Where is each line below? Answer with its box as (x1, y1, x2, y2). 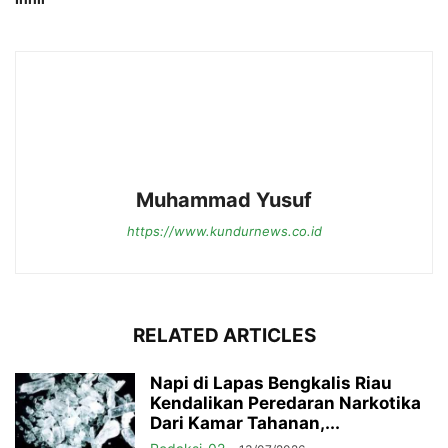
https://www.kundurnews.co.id (126, 222, 322, 239)
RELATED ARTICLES (132, 323, 316, 347)
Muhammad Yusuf (136, 187, 312, 212)
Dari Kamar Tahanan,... (150, 412, 340, 433)
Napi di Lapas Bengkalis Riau (150, 372, 392, 393)
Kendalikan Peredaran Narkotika (150, 392, 421, 413)
